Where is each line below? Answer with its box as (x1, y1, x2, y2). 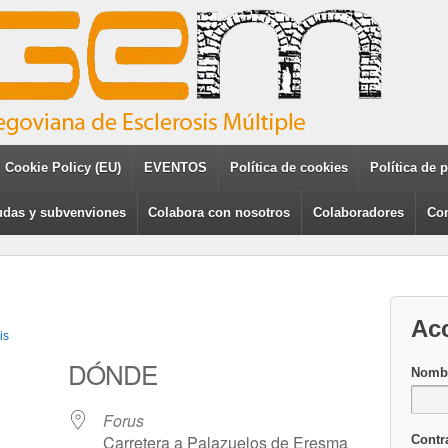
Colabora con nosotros (148, 205, 291, 220)
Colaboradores (313, 205, 405, 220)
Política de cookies (229, 160, 348, 175)
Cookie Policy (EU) (5, 160, 122, 175)
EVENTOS (144, 160, 208, 175)
